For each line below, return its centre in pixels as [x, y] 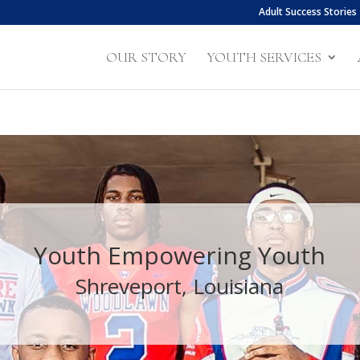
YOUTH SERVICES [264, 57]
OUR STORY [146, 57]
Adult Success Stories [307, 12]
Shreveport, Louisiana [179, 286]
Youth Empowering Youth [179, 255]
